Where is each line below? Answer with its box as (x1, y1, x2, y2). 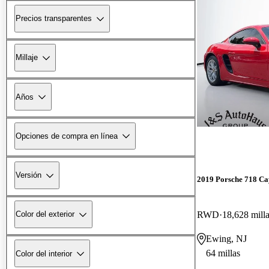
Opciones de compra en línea (16, 131, 118, 141)
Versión (16, 171, 41, 180)
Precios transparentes (16, 14, 92, 23)
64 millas (206, 247, 240, 258)
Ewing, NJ (206, 233, 247, 244)
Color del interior (16, 249, 72, 258)
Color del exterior (16, 210, 74, 219)
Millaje (16, 53, 38, 62)
